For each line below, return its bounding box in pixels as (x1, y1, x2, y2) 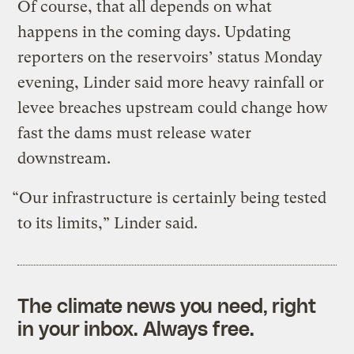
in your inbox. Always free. (17, 315, 254, 340)
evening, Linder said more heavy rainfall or (17, 73, 325, 92)
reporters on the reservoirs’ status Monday (17, 47, 323, 66)
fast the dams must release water (17, 123, 252, 142)
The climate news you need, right (17, 292, 317, 317)
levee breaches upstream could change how (17, 98, 329, 117)
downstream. (17, 149, 111, 168)
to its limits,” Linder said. (17, 213, 198, 232)
